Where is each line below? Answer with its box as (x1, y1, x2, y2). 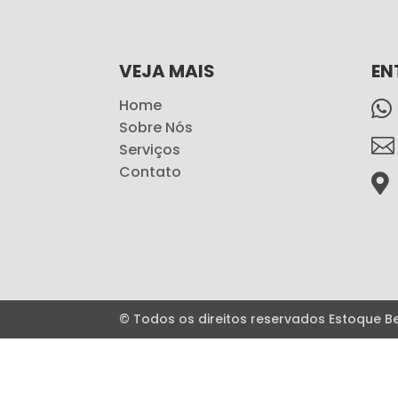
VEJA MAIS (119, 58, 216, 84)
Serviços (119, 139, 181, 160)
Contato (119, 161, 182, 182)
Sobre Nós (119, 116, 194, 138)
